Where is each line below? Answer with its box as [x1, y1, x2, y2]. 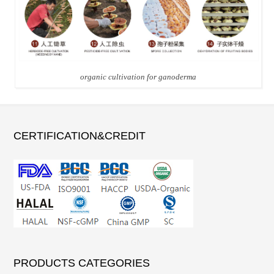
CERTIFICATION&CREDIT [13, 129, 146, 142]
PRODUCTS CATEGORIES [13, 256, 150, 269]
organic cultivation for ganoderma [80, 72, 196, 81]
